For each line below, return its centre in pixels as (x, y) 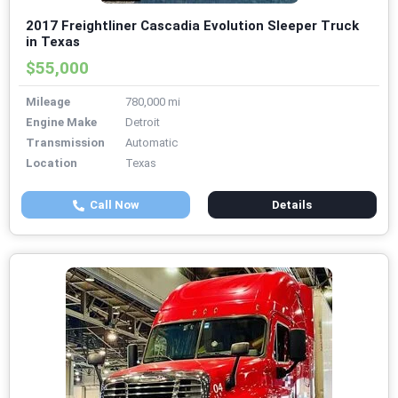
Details (292, 205)
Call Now (111, 205)
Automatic (151, 143)
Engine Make (61, 123)
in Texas (53, 42)
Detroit (143, 123)
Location (52, 163)
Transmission (65, 143)
